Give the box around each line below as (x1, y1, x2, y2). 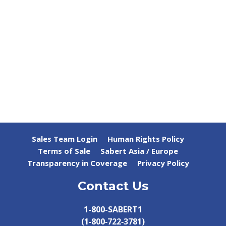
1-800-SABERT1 (84, 203, 142, 215)
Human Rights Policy (107, 133, 184, 144)
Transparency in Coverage (27, 157, 127, 168)
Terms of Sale (38, 145, 90, 156)
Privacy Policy (137, 157, 189, 168)
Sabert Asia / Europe (100, 145, 178, 156)
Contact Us (78, 178, 148, 193)
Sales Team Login (32, 133, 97, 144)
